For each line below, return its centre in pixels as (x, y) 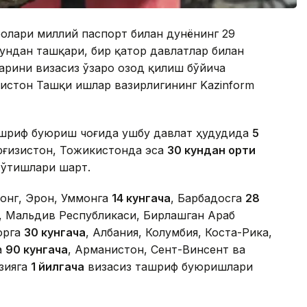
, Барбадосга (208, 198)
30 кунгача (55, 233)
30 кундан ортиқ (211, 150)
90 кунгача (37, 250)
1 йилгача (58, 267)
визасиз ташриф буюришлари (169, 267)
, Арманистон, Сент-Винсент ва (157, 250)
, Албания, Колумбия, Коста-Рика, (179, 233)
